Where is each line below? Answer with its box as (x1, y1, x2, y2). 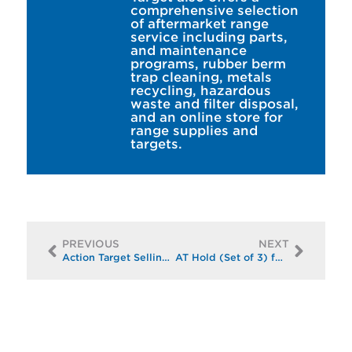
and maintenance (130, 43, 247, 59)
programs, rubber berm (130, 57, 286, 72)
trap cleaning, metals (130, 70, 272, 86)
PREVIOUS (61, 238, 119, 251)
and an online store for (130, 110, 283, 126)
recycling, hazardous (130, 83, 271, 99)
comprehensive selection (130, 3, 299, 19)
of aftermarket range (130, 16, 269, 32)
